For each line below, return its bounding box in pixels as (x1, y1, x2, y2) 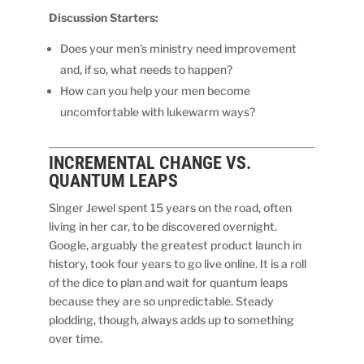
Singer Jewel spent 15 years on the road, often (49, 200, 292, 214)
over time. (49, 331, 103, 345)
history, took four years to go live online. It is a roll (49, 256, 307, 271)
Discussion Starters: (49, 10, 159, 24)
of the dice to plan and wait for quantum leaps (49, 275, 288, 289)
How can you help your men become (60, 83, 251, 97)
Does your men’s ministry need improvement (60, 41, 297, 55)
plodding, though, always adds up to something (49, 312, 295, 327)
